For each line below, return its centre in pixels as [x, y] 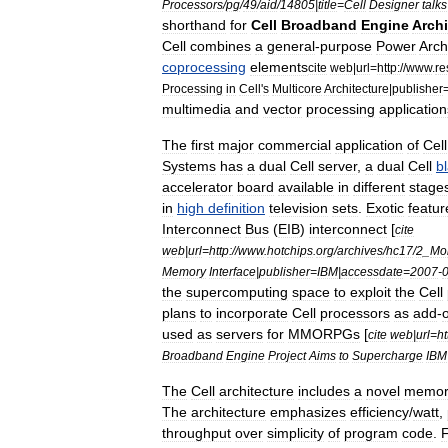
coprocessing [204, 67]
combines [220, 46]
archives [360, 250]
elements [279, 67]
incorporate [252, 313]
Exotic [385, 208]
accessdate [372, 271]
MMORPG [320, 334]
